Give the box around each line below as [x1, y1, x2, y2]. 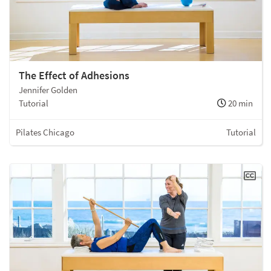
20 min [226, 97, 253, 109]
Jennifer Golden [19, 83, 77, 96]
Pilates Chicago [16, 126, 74, 138]
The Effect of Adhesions [19, 68, 129, 82]
